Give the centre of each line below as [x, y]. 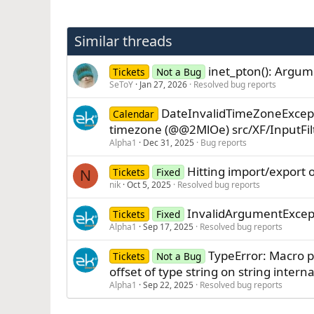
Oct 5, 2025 [149, 185]
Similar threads [123, 41]
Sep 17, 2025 [168, 227]
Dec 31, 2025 [168, 143]
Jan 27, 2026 [163, 84]
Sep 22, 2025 [168, 285]
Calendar [134, 114]
